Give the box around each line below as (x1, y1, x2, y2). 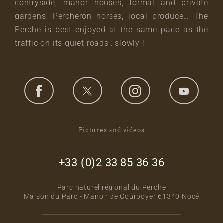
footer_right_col (81, 144, 142, 154)
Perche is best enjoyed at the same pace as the (15, 25, 208, 35)
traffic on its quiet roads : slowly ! (15, 38, 145, 48)
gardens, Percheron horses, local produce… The (15, 11, 208, 21)
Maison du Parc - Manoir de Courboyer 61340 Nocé (23, 192, 200, 201)
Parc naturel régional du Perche (57, 183, 166, 192)
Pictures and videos (78, 126, 145, 134)
